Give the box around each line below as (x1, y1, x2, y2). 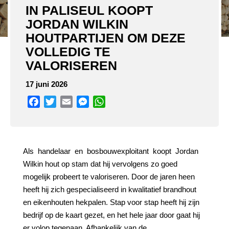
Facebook (40, 97, 76, 106)
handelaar (38, 147, 71, 155)
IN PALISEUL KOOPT (26, 3, 153, 17)
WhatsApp (105, 97, 143, 106)
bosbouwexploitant (87, 147, 149, 155)
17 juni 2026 (26, 80, 67, 88)
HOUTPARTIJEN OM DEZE (26, 31, 186, 45)
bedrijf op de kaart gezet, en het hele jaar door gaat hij (23, 211, 200, 219)
